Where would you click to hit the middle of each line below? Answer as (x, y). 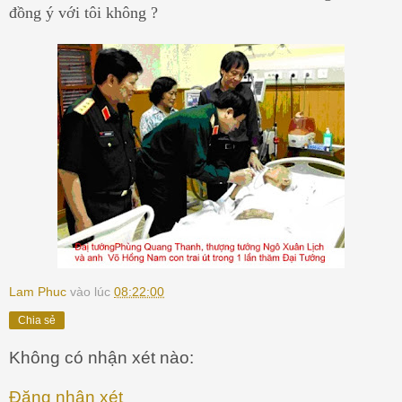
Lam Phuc (38, 291)
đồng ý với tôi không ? (83, 12)
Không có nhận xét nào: (101, 358)
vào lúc (92, 291)
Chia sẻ (37, 320)
